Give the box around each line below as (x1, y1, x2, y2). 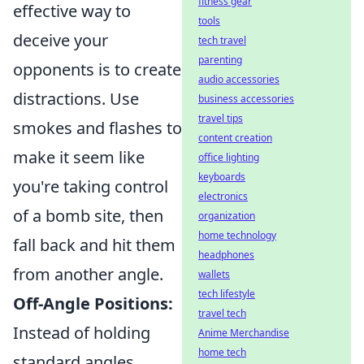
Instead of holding (13, 322, 150, 344)
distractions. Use (13, 88, 139, 110)
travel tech (198, 306, 246, 320)
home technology (198, 228, 276, 242)
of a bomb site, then (13, 205, 163, 227)
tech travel (198, 33, 246, 47)
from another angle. (13, 263, 163, 285)
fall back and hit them (13, 234, 175, 256)
